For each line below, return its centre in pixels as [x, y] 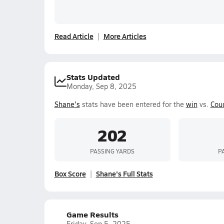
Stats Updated [93, 77]
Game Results [92, 214]
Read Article [74, 36]
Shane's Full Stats [124, 173]
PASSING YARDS [112, 151]
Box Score [70, 173]
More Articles [125, 36]
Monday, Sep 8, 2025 [101, 86]
